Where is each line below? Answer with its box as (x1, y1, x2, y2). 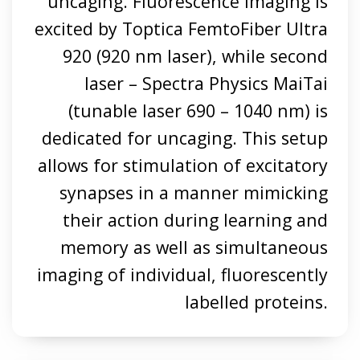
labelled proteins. (184, 290, 328, 314)
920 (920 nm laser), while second (62, 44, 328, 68)
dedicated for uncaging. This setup (41, 126, 328, 150)
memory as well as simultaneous (59, 235, 328, 260)
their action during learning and (62, 208, 328, 232)
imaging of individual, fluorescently (36, 263, 328, 287)
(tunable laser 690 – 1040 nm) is (67, 99, 328, 123)
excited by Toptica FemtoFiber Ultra (34, 17, 328, 41)
